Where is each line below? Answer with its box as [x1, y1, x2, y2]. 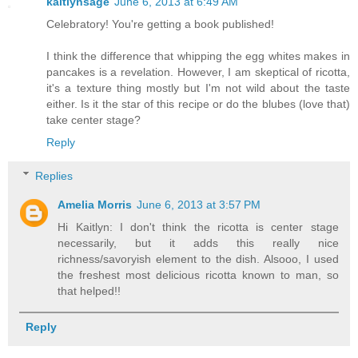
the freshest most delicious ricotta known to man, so [58, 268, 339, 281]
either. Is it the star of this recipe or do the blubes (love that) [46, 97, 350, 111]
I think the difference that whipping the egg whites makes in [46, 50, 350, 63]
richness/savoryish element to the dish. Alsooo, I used [58, 252, 339, 265]
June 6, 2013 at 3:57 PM [137, 197, 261, 211]
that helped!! [58, 284, 121, 297]
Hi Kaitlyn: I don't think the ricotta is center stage [58, 220, 339, 233]
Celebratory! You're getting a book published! [46, 18, 274, 31]
